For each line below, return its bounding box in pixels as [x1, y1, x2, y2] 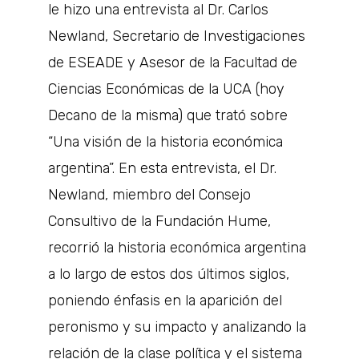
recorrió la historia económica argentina [48, 239, 306, 256]
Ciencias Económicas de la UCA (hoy [48, 80, 284, 98]
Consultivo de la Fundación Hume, [48, 212, 271, 230]
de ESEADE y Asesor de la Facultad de [48, 54, 297, 71]
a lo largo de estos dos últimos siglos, [48, 265, 289, 283]
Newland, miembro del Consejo [48, 186, 251, 204]
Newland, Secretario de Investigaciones [48, 27, 305, 45]
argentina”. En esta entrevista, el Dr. [48, 159, 276, 177]
